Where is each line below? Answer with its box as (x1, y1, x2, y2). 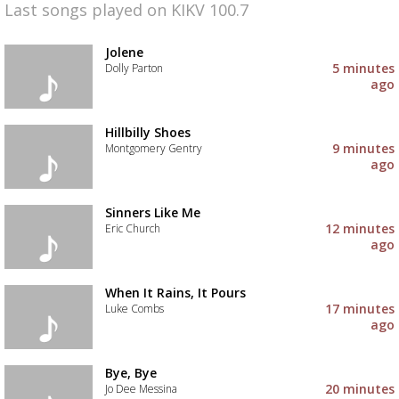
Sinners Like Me (104, 204, 200, 221)
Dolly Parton (104, 61, 163, 76)
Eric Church (104, 221, 160, 236)
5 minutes (332, 60, 395, 77)
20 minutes (325, 380, 395, 397)
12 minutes (325, 220, 395, 237)
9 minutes (332, 140, 395, 157)
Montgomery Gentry (104, 141, 202, 156)
